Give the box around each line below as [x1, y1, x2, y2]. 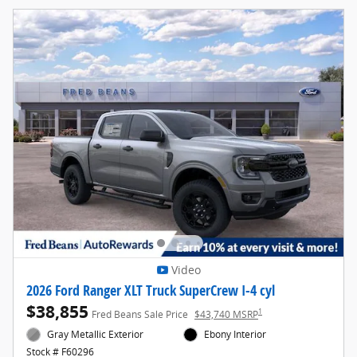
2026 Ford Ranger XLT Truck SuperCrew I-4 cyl [26, 280, 275, 300]
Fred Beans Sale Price [92, 307, 188, 321]
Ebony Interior [204, 327, 267, 341]
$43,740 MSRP [194, 307, 258, 321]
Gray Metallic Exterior [47, 327, 144, 341]
